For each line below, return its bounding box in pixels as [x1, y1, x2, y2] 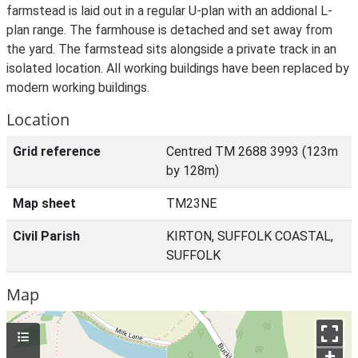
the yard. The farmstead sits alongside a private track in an [6, 42, 336, 57]
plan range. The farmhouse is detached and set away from [6, 22, 332, 38]
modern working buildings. [6, 80, 149, 95]
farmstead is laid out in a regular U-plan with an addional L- [6, 3, 332, 18]
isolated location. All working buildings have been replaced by [6, 61, 349, 76]
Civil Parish [13, 229, 80, 244]
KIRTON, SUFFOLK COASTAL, [166, 229, 333, 244]
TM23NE [166, 196, 217, 211]
